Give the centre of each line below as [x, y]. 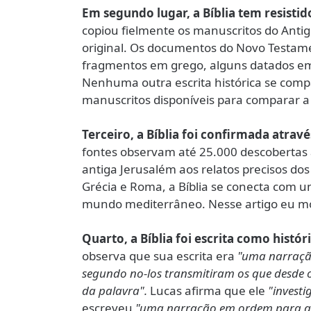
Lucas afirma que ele [209, 291]
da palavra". [116, 291]
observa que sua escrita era [160, 256]
